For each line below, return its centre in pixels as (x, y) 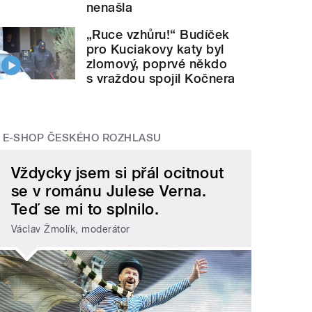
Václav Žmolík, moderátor (71, 229)
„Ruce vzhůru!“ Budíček (158, 34)
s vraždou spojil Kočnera (161, 78)
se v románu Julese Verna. (109, 191)
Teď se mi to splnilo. (85, 209)
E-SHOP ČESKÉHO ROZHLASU (82, 138)
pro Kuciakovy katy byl (155, 49)
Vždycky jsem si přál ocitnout (118, 173)
